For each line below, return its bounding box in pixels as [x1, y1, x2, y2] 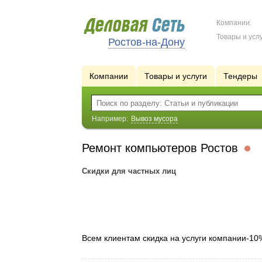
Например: [91, 115, 130, 123]
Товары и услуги [144, 71, 207, 81]
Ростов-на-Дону [108, 36, 185, 48]
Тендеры [223, 71, 257, 81]
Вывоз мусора [130, 115, 178, 123]
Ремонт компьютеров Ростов [81, 142, 242, 154]
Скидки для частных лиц [81, 167, 176, 175]
